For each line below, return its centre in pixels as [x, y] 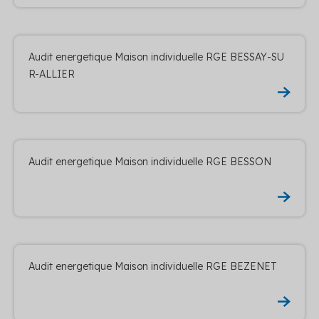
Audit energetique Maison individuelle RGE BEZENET [153, 266]
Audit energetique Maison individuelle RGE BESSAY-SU [156, 57]
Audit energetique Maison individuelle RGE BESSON [150, 161]
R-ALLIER [52, 74]
